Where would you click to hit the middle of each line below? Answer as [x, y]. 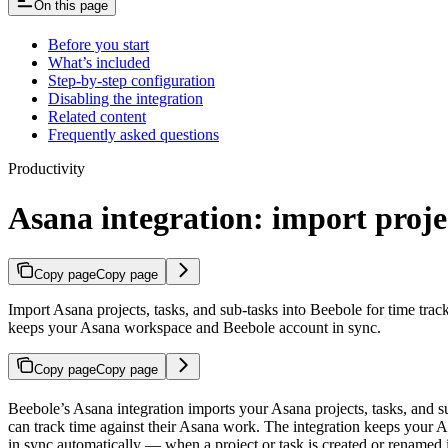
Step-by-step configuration [131, 81]
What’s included [99, 63]
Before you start [98, 45]
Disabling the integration [125, 99]
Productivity [46, 169]
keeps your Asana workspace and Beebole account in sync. [194, 328]
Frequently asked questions [133, 135]
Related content [97, 117]
